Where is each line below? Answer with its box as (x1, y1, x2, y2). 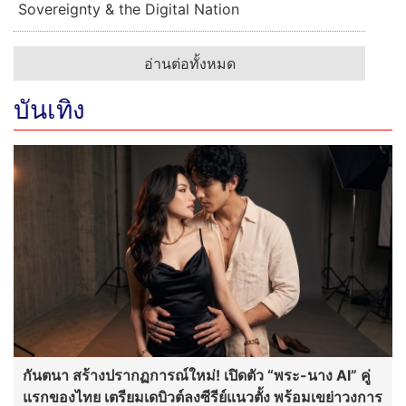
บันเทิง (14, 93, 85, 125)
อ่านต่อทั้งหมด (143, 53, 236, 72)
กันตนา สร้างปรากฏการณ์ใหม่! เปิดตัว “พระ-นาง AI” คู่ (23, 365, 371, 384)
